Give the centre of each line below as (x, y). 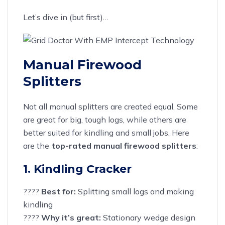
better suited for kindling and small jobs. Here (106, 132)
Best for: (59, 191)
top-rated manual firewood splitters (124, 145)
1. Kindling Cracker (77, 169)
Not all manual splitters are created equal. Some (110, 106)
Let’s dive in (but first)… (66, 17)
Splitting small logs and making (135, 191)
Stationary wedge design (148, 217)
